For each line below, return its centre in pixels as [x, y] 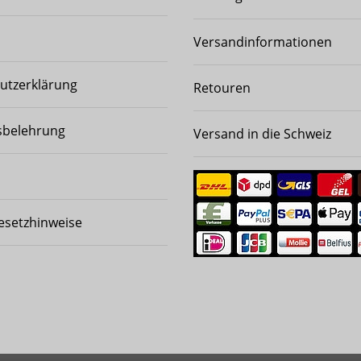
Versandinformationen [263, 41]
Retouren [222, 87]
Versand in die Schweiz [262, 133]
